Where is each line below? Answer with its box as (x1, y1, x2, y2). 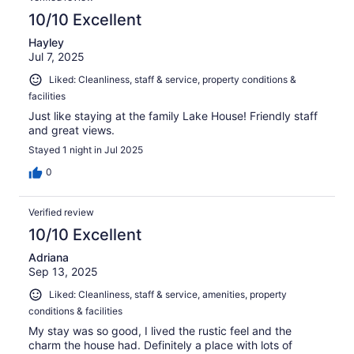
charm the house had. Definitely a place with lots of (28, 337, 292, 352)
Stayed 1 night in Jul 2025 (28, 144, 143, 156)
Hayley (28, 36, 64, 50)
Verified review (28, 206, 94, 219)
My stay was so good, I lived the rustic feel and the (28, 323, 292, 337)
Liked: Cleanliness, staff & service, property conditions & (49, 73, 296, 86)
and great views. (28, 123, 115, 137)
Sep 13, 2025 (28, 265, 98, 279)
